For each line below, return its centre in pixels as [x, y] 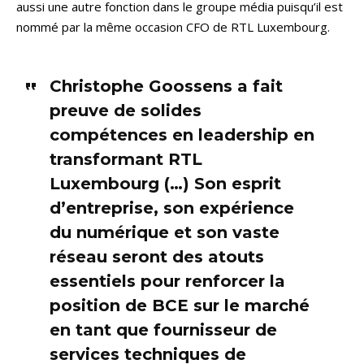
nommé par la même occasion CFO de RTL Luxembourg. [173, 26]
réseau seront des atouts [156, 256]
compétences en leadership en [182, 134]
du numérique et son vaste [164, 232]
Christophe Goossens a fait [166, 86]
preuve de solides [125, 110]
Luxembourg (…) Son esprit [165, 183]
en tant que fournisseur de [163, 329]
